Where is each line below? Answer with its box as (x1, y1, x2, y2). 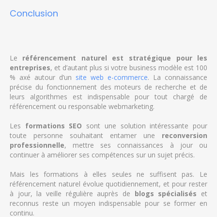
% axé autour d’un (9, 73, 76, 82)
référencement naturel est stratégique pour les (22, 53, 208, 63)
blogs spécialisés (134, 189, 197, 199)
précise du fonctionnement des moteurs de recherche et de (9, 82, 208, 92)
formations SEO (25, 121, 82, 131)
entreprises (9, 63, 50, 73)
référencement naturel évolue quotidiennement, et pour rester (9, 179, 208, 189)
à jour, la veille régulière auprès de (9, 189, 135, 199)
